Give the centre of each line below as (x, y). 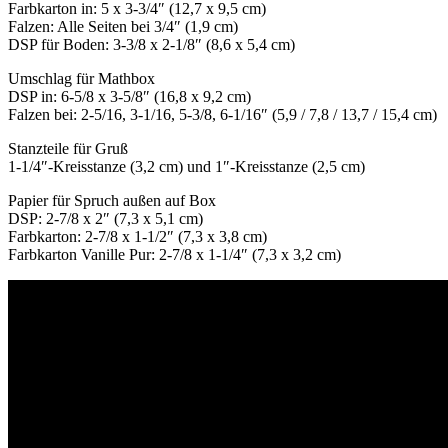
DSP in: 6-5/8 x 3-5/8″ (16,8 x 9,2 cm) (129, 97)
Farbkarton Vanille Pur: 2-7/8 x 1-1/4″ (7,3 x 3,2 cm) (174, 255)
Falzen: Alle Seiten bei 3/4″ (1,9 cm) (123, 27)
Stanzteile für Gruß (68, 149)
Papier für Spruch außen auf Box (112, 201)
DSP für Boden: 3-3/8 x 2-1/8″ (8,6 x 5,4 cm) (151, 45)
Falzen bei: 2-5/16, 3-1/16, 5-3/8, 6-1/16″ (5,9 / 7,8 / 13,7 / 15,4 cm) (222, 115)
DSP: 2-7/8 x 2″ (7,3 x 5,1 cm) (105, 219)
